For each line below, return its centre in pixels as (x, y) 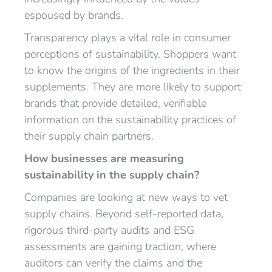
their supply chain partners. (89, 136)
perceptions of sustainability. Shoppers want (130, 54)
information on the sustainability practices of (130, 120)
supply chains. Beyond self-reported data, (124, 214)
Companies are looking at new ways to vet (126, 197)
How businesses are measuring (104, 158)
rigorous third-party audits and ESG (109, 230)
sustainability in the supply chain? (112, 175)
